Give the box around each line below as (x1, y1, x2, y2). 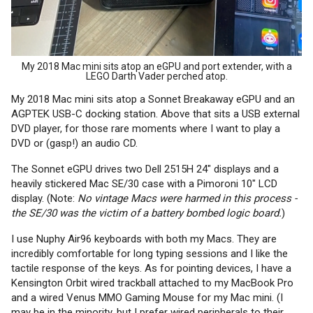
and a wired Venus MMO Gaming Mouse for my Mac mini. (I (11, 291, 283, 305)
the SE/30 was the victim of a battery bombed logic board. (11, 207, 282, 220)
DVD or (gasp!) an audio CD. (11, 137, 138, 150)
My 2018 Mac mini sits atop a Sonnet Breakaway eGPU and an (11, 93, 295, 106)
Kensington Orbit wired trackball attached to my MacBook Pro (11, 277, 293, 290)
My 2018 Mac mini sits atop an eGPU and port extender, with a (21, 61, 292, 73)
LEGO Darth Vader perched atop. (85, 71, 228, 82)
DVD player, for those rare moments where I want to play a (11, 122, 280, 136)
